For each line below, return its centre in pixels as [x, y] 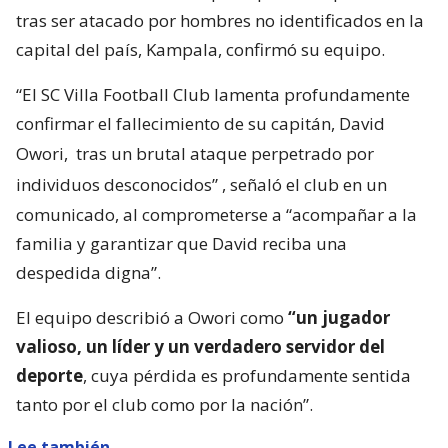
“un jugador [337, 318]
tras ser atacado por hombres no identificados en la [220, 21]
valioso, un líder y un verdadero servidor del [200, 347]
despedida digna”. [88, 273]
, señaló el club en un [304, 185]
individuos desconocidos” [117, 185]
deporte [49, 376]
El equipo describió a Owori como [150, 318]
